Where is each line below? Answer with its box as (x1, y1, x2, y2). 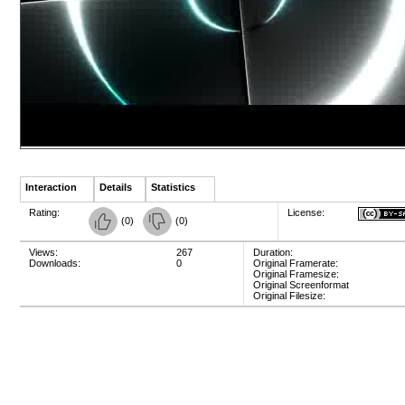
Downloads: (29, 258, 80, 268)
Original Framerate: (253, 258, 338, 268)
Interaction (25, 182, 77, 193)
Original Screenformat (253, 279, 349, 290)
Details (99, 182, 132, 193)
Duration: (253, 247, 293, 258)
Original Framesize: (253, 268, 339, 279)
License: (287, 207, 325, 218)
